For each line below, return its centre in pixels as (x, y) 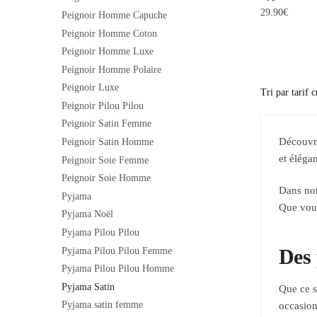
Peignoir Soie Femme (105, 160)
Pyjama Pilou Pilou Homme (118, 269)
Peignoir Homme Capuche (114, 15)
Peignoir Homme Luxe (108, 52)
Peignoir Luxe (90, 88)
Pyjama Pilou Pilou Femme (117, 250)
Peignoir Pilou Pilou (103, 105)
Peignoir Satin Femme (106, 124)
